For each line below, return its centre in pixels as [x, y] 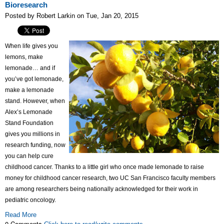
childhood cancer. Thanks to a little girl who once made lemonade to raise [104, 167]
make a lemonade [29, 90]
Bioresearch [26, 5]
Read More [21, 215]
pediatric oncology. [30, 200]
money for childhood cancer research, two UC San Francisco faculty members [110, 178]
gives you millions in [32, 134]
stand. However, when [35, 101]
